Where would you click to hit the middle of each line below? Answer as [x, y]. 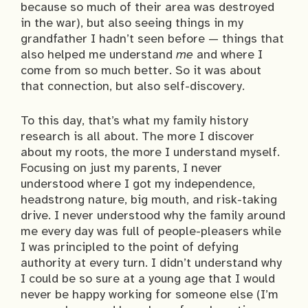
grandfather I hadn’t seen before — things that [152, 39]
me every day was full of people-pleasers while [151, 231]
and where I [230, 55]
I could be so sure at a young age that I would [148, 279]
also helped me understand [98, 55]
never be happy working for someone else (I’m [150, 295]
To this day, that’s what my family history [134, 121]
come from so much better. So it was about [141, 70]
